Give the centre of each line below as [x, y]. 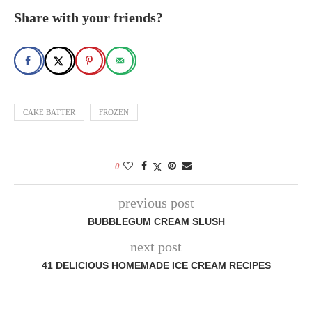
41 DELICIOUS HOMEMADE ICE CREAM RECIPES [156, 266]
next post [156, 247]
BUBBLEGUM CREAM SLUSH [156, 222]
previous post [156, 203]
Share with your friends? [88, 18]
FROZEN [114, 112]
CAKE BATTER [49, 112]
